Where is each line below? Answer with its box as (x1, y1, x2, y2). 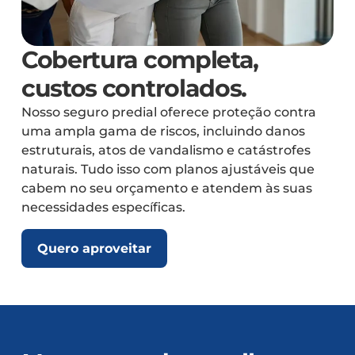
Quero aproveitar (36, 240, 151, 256)
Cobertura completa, (21, 45, 259, 75)
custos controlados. (21, 74, 247, 104)
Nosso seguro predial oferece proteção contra (21, 105, 316, 120)
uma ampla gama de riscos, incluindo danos (21, 124, 305, 139)
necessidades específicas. (21, 200, 185, 216)
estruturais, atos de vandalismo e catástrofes (21, 143, 311, 158)
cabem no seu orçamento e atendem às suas (21, 181, 312, 197)
